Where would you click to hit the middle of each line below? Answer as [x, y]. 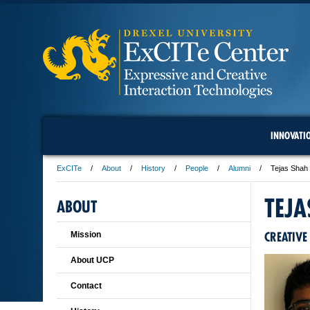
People [197, 168]
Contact [86, 286]
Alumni [239, 168]
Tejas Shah [289, 168]
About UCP [92, 260]
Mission [86, 235]
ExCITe [69, 168]
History [153, 168]
